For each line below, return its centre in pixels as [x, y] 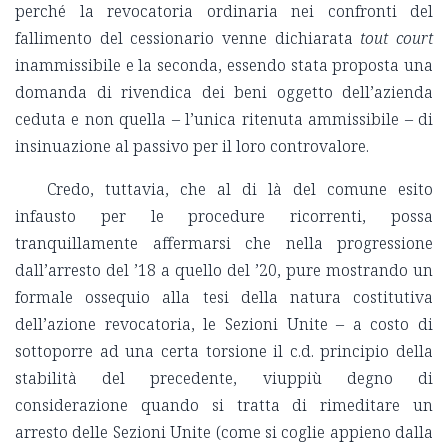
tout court [397, 38]
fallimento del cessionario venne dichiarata [188, 38]
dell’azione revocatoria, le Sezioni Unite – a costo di [224, 324]
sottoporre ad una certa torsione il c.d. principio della [224, 351]
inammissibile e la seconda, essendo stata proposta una [224, 65]
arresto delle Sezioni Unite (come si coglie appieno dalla [224, 432]
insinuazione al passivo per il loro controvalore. [192, 146]
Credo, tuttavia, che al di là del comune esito [240, 189]
